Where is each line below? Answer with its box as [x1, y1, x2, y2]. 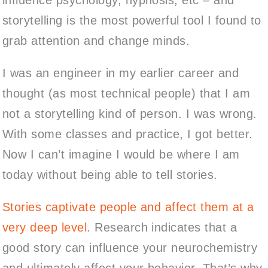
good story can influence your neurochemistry [2, 240, 258, 254]
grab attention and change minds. [2, 33, 190, 47]
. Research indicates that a [87, 220, 237, 234]
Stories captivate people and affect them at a [2, 200, 254, 214]
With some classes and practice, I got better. [2, 127, 253, 141]
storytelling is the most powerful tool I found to [2, 13, 261, 27]
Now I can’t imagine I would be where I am [2, 147, 240, 161]
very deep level [2, 220, 87, 234]
